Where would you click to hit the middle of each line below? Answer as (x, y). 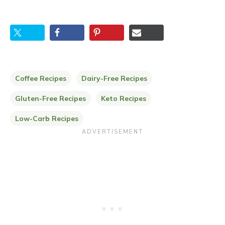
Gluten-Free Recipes (50, 98)
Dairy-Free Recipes (114, 78)
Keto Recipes (124, 98)
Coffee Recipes (41, 78)
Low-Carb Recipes (47, 119)
